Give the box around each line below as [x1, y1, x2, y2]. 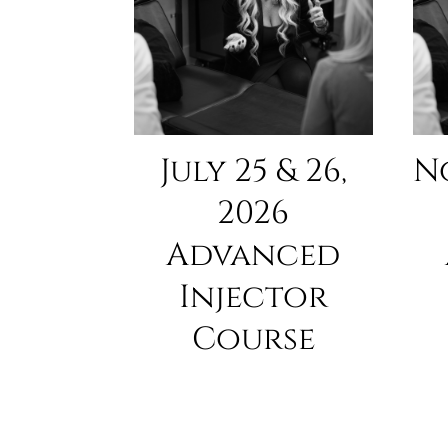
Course [191, 318, 315, 362]
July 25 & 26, [159, 150, 347, 194]
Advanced [166, 234, 341, 278]
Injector [178, 276, 328, 320]
